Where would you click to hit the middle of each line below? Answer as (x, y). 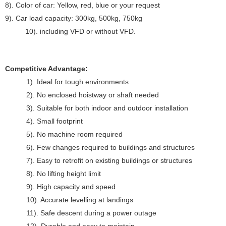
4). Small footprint (54, 121)
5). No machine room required (74, 134)
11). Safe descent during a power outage (91, 213)
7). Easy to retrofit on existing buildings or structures (109, 160)
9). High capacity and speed (71, 187)
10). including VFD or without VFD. (70, 31)
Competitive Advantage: (46, 69)
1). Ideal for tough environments (77, 82)
